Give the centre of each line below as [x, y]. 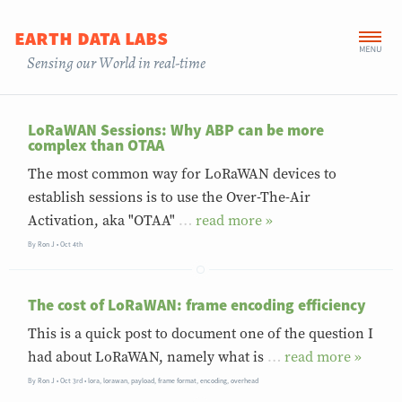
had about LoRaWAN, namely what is [148, 357]
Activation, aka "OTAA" [104, 221]
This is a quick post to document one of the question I [201, 333]
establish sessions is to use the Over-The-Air [170, 198]
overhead [245, 381]
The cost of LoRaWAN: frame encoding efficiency [197, 306]
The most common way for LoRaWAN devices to [183, 175]
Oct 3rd [72, 381]
